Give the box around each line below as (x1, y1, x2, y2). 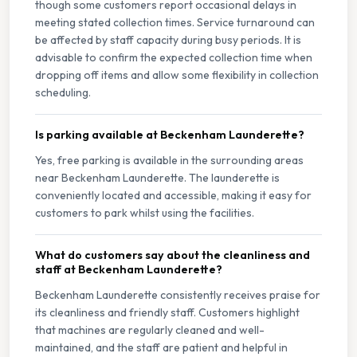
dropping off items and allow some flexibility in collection (35, 68, 319, 83)
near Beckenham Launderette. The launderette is (35, 171, 280, 186)
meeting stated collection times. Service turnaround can (35, 15, 315, 30)
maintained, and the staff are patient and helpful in (35, 340, 288, 355)
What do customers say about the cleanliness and (35, 248, 310, 263)
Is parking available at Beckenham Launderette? (35, 127, 304, 143)
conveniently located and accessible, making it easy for (35, 188, 312, 203)
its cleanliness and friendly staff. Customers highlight (35, 305, 300, 320)
